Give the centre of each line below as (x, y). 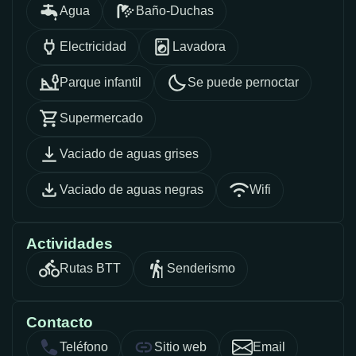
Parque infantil (101, 83)
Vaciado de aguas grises (129, 154)
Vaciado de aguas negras (132, 190)
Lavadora (199, 47)
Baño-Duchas (175, 11)
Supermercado (101, 118)
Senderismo (201, 269)
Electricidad (93, 47)
